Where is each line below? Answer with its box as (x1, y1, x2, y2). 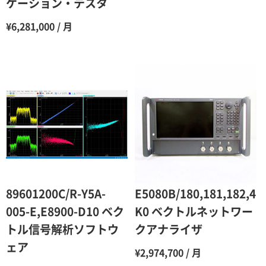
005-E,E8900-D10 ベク (6, 206, 124, 218)
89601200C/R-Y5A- (6, 188, 106, 200)
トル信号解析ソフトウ (6, 224, 119, 236)
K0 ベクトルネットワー (134, 206, 253, 218)
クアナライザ (134, 224, 202, 236)
